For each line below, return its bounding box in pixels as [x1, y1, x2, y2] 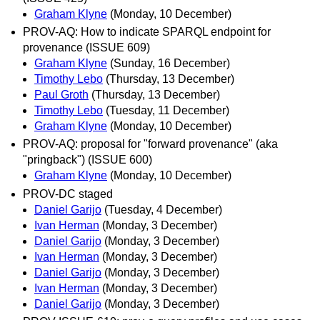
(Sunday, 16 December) [110, 57, 230, 70]
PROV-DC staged [23, 187, 113, 200]
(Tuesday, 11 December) [106, 104, 229, 117]
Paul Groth [34, 89, 89, 101]
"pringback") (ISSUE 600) [23, 154, 152, 166]
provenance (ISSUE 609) [23, 41, 150, 54]
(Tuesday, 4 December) [104, 203, 222, 216]
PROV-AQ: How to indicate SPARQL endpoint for [23, 26, 271, 39]
